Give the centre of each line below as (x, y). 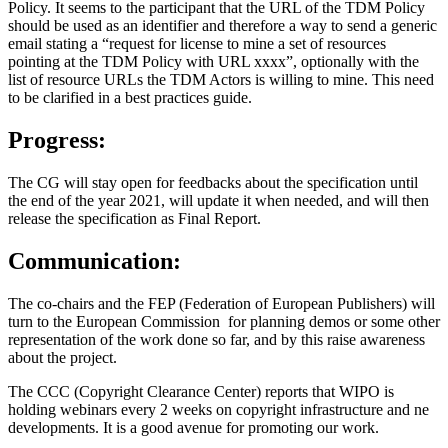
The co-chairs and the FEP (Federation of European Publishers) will (221, 303)
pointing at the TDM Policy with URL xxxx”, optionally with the (213, 62)
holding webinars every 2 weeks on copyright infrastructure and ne (218, 409)
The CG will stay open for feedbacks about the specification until (213, 183)
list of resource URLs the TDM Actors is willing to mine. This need (221, 80)
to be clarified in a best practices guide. (132, 98)
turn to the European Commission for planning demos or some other (224, 321)
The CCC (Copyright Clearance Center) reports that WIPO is (201, 391)
